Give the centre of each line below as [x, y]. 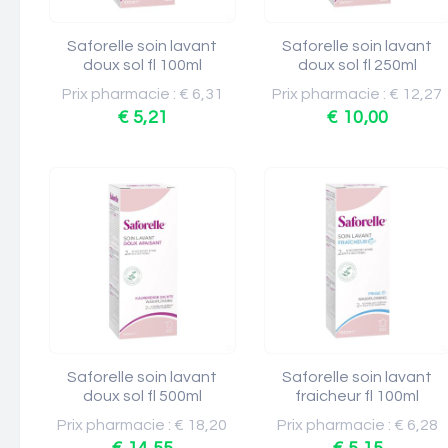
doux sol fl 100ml [142, 65]
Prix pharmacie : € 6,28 [357, 425]
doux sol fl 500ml [142, 396]
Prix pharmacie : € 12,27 [357, 94]
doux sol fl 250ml [357, 65]
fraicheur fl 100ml [357, 396]
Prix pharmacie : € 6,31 [142, 94]
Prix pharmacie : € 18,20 [142, 425]
